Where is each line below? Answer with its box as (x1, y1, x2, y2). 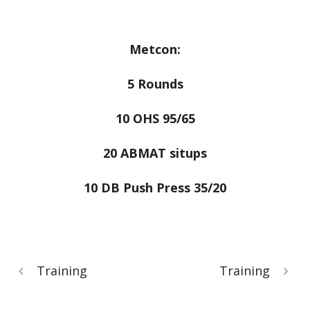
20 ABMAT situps (103, 145, 207, 161)
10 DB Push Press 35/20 (84, 179, 226, 196)
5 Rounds (127, 75, 183, 92)
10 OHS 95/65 (115, 110, 195, 127)
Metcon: (129, 41, 181, 57)
